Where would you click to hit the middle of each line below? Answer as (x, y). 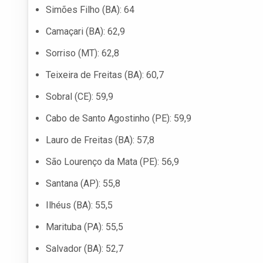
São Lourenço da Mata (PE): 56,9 (112, 162)
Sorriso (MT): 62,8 (82, 53)
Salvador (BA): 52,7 (85, 249)
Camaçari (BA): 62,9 (85, 32)
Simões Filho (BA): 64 (90, 10)
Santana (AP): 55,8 (83, 184)
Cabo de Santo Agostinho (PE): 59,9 (119, 119)
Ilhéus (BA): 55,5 (79, 205)
